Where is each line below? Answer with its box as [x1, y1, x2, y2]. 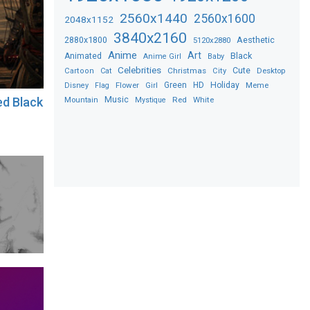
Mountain [64, 95, 99, 104]
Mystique [135, 95, 167, 104]
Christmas [167, 65, 207, 75]
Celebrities [118, 64, 162, 75]
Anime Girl [143, 51, 182, 61]
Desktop [257, 65, 286, 75]
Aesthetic [237, 34, 275, 45]
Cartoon [64, 66, 95, 75]
